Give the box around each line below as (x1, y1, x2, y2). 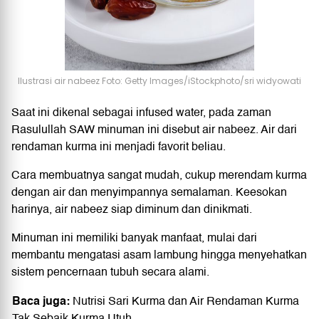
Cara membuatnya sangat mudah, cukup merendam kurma (11, 165, 307, 184)
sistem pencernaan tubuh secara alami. (11, 262, 209, 281)
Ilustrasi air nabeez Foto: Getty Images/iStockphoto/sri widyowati (18, 74, 301, 87)
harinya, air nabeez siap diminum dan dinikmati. (11, 199, 252, 219)
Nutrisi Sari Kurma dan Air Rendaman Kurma (73, 291, 299, 310)
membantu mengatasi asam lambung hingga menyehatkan (11, 245, 307, 264)
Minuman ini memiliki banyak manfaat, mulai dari (11, 228, 257, 247)
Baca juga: (12, 291, 73, 310)
